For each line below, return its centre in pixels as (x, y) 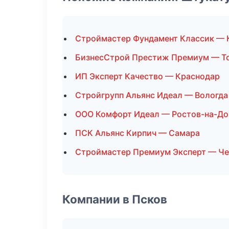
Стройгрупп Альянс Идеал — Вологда (152, 95)
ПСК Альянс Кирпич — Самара (138, 133)
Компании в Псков (115, 199)
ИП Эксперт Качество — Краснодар (147, 76)
